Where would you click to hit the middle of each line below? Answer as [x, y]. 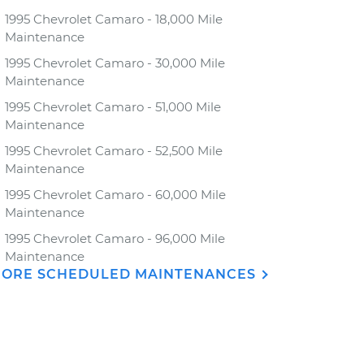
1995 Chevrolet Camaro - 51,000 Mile [113, 107]
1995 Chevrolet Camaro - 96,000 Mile [115, 238]
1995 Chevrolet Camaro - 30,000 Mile [115, 63]
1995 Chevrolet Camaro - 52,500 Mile [114, 151]
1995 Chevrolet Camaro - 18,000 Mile [114, 19]
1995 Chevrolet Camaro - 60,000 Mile [115, 195]
